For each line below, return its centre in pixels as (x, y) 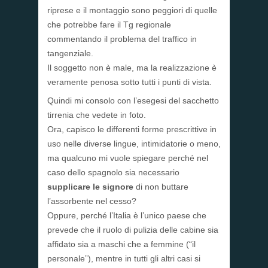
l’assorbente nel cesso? (92, 201)
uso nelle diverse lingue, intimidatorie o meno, (134, 144)
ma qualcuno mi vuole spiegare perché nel (128, 158)
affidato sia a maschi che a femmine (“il (121, 244)
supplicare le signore (90, 187)
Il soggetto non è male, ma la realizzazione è (132, 68)
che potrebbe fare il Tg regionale (109, 25)
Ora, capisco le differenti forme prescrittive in (132, 130)
